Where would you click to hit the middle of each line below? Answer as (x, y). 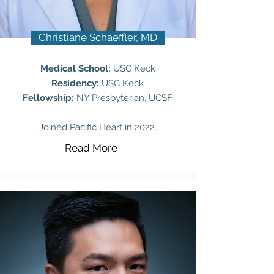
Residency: (75, 83)
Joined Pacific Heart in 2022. (98, 127)
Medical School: (75, 68)
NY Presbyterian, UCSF (124, 98)
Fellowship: (50, 98)
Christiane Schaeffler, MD (98, 37)
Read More (91, 148)
